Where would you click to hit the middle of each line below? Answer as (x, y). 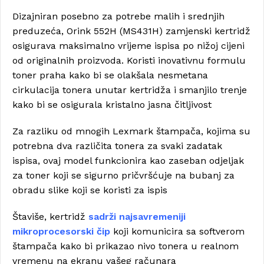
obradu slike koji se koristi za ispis (90, 190)
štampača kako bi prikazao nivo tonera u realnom (126, 246)
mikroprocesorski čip (61, 231)
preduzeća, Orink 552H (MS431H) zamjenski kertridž (131, 31)
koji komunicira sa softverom (177, 231)
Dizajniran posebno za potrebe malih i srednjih (118, 16)
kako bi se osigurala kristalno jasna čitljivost (112, 105)
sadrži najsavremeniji (137, 217)
